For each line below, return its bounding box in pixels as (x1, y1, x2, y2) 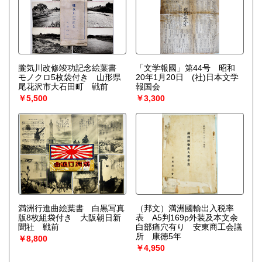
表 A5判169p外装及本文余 (135, 213, 238, 223)
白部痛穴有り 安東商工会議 (135, 222, 242, 232)
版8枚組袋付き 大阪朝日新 (18, 213, 121, 223)
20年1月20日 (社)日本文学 (135, 73, 239, 82)
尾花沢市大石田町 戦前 (18, 82, 108, 92)
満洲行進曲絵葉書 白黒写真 (18, 204, 125, 213)
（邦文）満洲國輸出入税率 (135, 204, 234, 213)
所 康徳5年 (135, 232, 181, 242)
